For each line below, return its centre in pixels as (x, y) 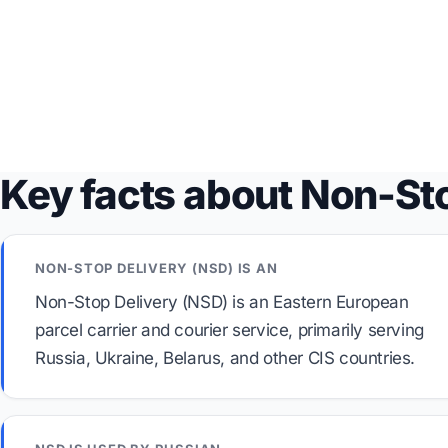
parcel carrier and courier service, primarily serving (229, 330)
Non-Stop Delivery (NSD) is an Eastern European (222, 302)
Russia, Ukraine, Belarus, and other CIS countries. (225, 358)
